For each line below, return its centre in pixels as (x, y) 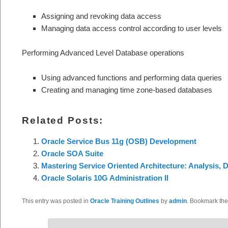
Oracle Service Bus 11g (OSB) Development (119, 141)
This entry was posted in (56, 201)
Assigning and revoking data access (101, 16)
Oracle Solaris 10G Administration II (105, 178)
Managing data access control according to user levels (131, 28)
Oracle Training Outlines (125, 201)
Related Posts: (63, 121)
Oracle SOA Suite (72, 154)
